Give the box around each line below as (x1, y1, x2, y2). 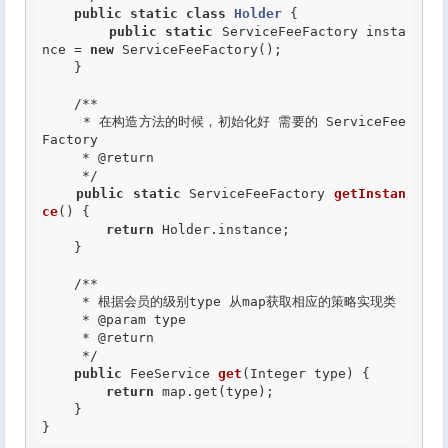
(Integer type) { (242, 366, 370, 381)
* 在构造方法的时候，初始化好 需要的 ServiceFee (42, 114, 83, 129)
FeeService (122, 366, 218, 381)
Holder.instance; (154, 222, 290, 237)
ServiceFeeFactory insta (213, 24, 407, 39)
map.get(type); (154, 384, 274, 399)
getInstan (334, 186, 407, 201)
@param (90, 312, 146, 327)
